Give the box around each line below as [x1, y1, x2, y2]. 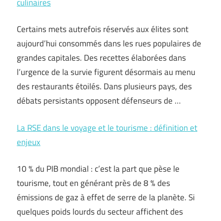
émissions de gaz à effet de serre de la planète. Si [17, 191, 195, 204]
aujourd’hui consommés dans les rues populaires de [17, 37, 201, 50]
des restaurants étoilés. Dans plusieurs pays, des [17, 80, 192, 93]
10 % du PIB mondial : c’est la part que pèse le [17, 162, 180, 175]
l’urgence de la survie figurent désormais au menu [17, 66, 195, 78]
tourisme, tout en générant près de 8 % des [17, 177, 170, 189]
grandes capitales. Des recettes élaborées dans [17, 51, 186, 64]
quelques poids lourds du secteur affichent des [17, 205, 183, 218]
